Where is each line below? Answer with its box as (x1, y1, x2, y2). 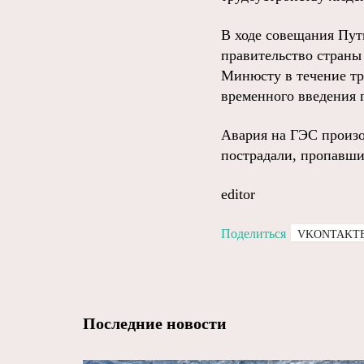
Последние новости (83, 314, 227, 332)
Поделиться (221, 227, 286, 240)
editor (221, 186, 255, 202)
